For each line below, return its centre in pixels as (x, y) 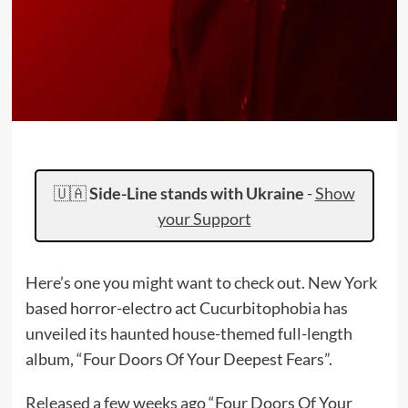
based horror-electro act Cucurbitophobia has (186, 308)
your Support (204, 219)
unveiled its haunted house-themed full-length (189, 333)
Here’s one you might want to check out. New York (201, 282)
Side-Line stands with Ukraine (196, 193)
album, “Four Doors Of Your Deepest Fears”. (178, 359)
